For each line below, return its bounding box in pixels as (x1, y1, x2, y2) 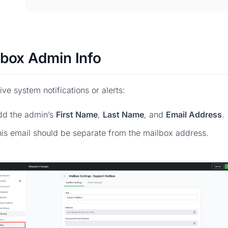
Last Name (103, 109, 144, 120)
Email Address (166, 109, 222, 120)
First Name (56, 109, 98, 120)
